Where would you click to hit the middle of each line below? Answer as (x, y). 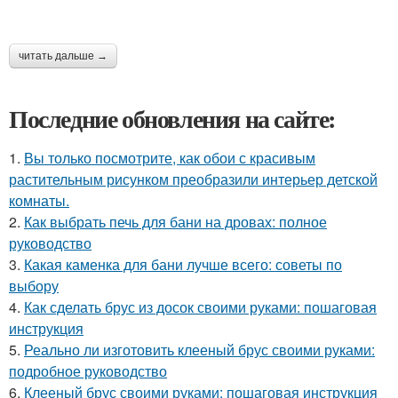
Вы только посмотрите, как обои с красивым (170, 158)
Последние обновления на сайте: (172, 119)
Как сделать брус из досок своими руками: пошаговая (200, 307)
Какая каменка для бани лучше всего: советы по (183, 264)
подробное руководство (88, 371)
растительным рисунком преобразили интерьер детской (193, 179)
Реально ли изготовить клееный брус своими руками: (199, 350)
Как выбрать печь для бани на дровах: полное (175, 222)
